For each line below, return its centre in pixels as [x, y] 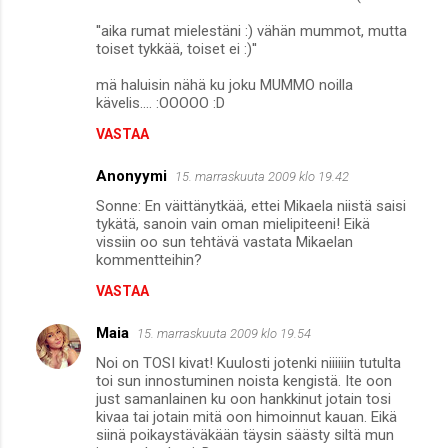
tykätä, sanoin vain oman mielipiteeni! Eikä [233, 223]
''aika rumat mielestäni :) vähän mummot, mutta [251, 30]
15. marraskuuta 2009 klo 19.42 [262, 176]
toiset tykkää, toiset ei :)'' [176, 48]
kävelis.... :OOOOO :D [160, 102]
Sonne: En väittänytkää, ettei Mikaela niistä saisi [251, 205]
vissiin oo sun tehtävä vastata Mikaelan [224, 241]
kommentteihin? [149, 259]
